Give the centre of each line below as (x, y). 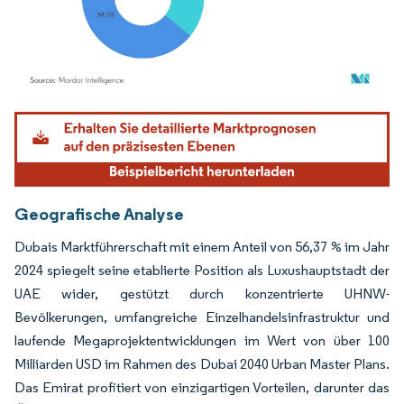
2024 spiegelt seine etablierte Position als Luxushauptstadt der (202, 270)
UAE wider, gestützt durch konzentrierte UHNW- (202, 293)
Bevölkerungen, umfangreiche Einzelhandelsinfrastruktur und (202, 317)
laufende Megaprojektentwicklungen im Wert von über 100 (202, 340)
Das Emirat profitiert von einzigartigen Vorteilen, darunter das (202, 387)
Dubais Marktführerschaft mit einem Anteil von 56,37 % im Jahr (202, 246)
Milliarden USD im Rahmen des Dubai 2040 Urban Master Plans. (202, 363)
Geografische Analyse (99, 213)
